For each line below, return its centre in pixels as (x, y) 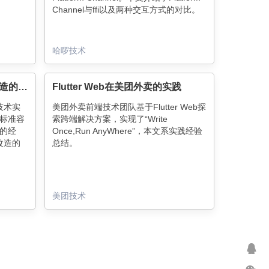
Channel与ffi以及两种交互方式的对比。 (126, 10)
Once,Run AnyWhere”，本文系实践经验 (127, 131)
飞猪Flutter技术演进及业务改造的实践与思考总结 (23, 87)
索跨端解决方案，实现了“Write (110, 119)
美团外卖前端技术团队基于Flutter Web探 (129, 107)
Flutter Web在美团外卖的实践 (116, 87)
